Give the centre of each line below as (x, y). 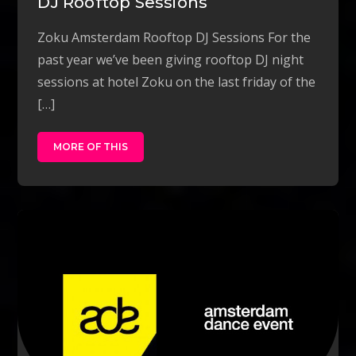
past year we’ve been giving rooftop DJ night (171, 59)
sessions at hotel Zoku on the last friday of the (177, 81)
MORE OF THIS (91, 146)
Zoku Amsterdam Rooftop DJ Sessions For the (174, 37)
